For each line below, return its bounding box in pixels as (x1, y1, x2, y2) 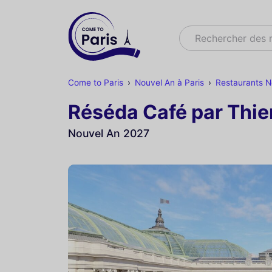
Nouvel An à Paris (134, 78, 204, 87)
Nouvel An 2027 (68, 127, 149, 140)
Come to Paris (68, 78, 123, 87)
